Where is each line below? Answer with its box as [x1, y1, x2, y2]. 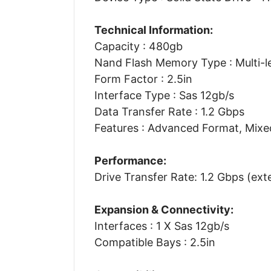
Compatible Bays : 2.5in [94, 235, 215, 249]
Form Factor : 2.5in [94, 72, 192, 85]
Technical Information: [94, 23, 213, 36]
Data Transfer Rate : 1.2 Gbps [94, 105, 244, 118]
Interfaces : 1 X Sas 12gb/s [94, 219, 229, 232]
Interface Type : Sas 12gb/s [94, 88, 234, 102]
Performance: [94, 154, 166, 167]
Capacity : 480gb [94, 39, 183, 53]
